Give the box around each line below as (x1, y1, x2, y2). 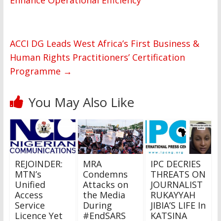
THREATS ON (150, 168, 206, 181)
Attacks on (82, 179, 128, 191)
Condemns (82, 168, 128, 181)
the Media (82, 189, 125, 201)
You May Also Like (28, 93, 134, 111)
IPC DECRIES (150, 158, 201, 170)
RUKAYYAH (150, 189, 196, 201)
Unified (14, 179, 45, 191)
